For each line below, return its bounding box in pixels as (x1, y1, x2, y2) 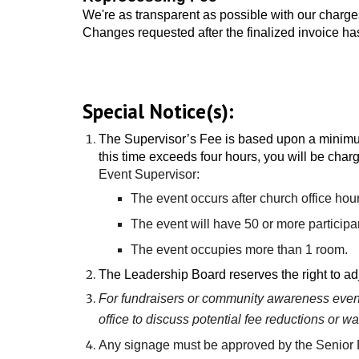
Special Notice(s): (82, 98, 239, 124)
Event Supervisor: (98, 167, 200, 181)
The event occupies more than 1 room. (130, 243, 351, 256)
